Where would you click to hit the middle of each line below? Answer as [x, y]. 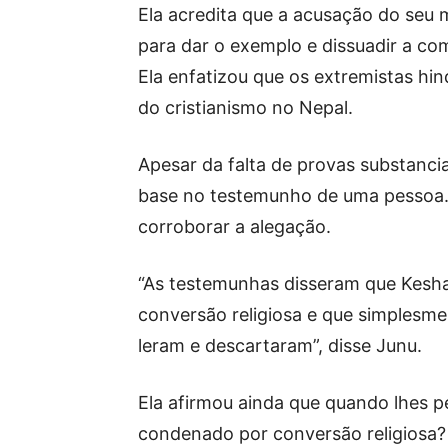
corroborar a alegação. [234, 226]
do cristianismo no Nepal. [245, 107]
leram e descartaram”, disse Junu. [280, 345]
